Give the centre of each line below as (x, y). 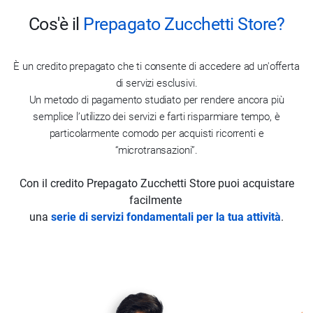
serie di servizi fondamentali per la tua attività (166, 217)
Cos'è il (56, 24)
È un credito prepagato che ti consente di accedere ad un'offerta (156, 66)
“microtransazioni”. (156, 150)
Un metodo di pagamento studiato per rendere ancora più (156, 100)
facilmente (156, 200)
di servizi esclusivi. (156, 83)
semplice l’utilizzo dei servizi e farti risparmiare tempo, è (156, 117)
